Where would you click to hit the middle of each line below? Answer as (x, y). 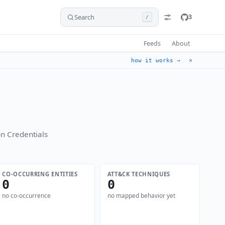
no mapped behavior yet (141, 196)
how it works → (156, 60)
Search (84, 17)
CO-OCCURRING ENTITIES (40, 174)
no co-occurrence (27, 196)
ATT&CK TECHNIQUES (139, 174)
